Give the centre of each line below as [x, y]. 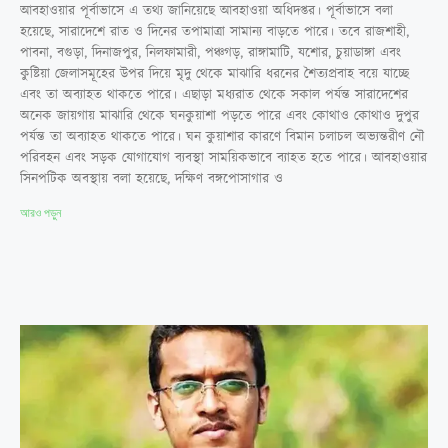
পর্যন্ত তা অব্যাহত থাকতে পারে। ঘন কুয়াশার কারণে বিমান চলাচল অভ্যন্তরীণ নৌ [222, 136]
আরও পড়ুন [40, 212]
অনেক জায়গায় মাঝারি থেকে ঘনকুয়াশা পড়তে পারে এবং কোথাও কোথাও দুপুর [219, 115]
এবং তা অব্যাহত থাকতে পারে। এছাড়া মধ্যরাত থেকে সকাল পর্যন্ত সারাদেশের [214, 94]
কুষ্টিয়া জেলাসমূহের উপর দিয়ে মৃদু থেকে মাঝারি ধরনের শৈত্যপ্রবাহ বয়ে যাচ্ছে [214, 73]
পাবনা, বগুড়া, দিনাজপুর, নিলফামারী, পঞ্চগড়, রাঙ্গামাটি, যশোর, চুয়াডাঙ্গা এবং [210, 52]
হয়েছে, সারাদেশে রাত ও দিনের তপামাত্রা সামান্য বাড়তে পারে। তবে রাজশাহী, [214, 31]
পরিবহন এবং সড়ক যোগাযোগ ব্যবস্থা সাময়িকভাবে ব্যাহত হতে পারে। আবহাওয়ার [223, 157]
